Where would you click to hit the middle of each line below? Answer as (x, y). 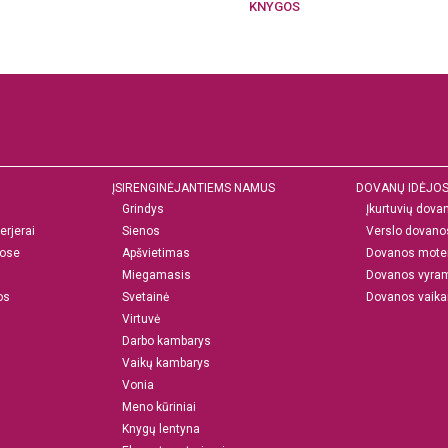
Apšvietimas (156, 252)
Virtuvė (141, 318)
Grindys (143, 208)
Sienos (141, 230)
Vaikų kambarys (166, 362)
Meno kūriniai (159, 406)
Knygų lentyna (161, 428)
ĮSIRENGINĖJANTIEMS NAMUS (193, 187)
